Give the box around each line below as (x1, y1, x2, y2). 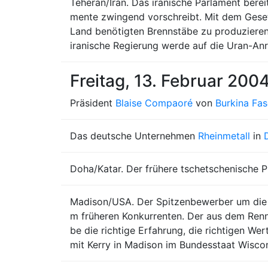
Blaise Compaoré (115, 97, 193, 109)
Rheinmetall (198, 130, 250, 142)
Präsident (70, 97, 115, 109)
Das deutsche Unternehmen (70, 130, 198, 142)
